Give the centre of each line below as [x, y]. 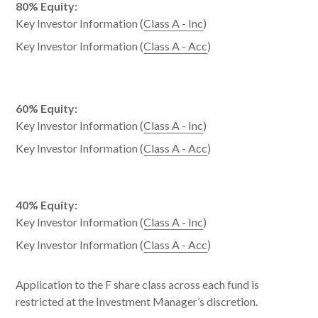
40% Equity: [47, 205]
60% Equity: [47, 109]
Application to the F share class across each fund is [138, 285]
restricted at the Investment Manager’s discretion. [137, 302]
